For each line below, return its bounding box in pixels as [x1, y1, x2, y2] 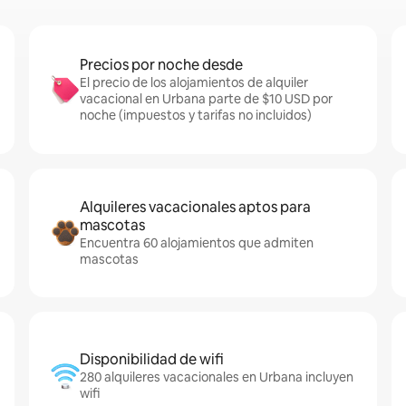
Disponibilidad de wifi [80, 350, 224, 369]
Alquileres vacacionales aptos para [80, 198, 311, 217]
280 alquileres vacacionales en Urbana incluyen [80, 369, 353, 385]
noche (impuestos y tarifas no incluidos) [80, 107, 312, 123]
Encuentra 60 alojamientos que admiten [80, 235, 314, 251]
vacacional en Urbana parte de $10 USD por [80, 91, 333, 107]
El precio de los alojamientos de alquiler [80, 74, 308, 91]
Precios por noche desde [80, 55, 243, 74]
